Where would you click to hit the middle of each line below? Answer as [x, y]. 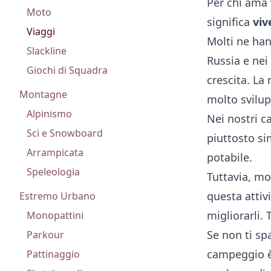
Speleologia [53, 172]
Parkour [45, 235]
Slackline [47, 51]
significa [230, 21]
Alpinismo [49, 114]
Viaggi [41, 31]
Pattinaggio [53, 254]
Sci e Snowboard [65, 133]
